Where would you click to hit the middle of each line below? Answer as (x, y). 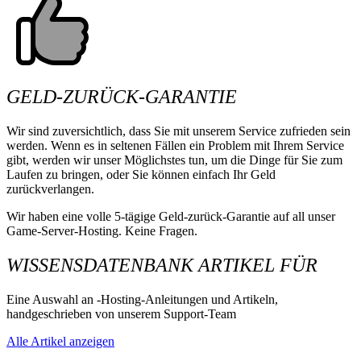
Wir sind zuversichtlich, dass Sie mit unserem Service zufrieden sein (178, 131)
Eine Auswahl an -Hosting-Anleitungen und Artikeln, (142, 299)
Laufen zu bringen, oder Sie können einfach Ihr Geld (141, 175)
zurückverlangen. (50, 189)
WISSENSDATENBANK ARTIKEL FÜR (162, 265)
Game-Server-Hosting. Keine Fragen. (102, 231)
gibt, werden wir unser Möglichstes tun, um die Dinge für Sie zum (174, 160)
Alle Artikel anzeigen (60, 341)
